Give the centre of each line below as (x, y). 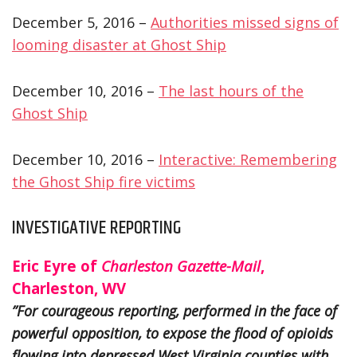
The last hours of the (231, 90)
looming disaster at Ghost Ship (119, 44)
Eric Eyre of (57, 265)
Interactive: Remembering (248, 159)
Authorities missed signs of (245, 22)
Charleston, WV (69, 288)
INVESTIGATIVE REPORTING (96, 228)
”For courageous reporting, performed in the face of (175, 310)
